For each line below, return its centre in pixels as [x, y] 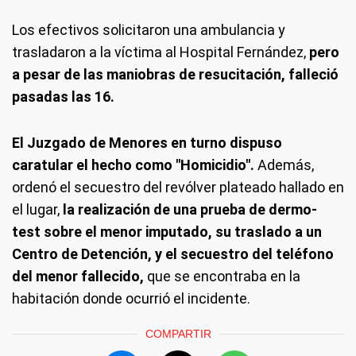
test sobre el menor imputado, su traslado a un [167, 232]
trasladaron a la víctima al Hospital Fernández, [161, 52]
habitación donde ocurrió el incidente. [131, 298]
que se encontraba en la [222, 276]
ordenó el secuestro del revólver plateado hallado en [178, 187]
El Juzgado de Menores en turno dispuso [147, 143]
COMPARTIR [178, 334]
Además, [284, 165]
